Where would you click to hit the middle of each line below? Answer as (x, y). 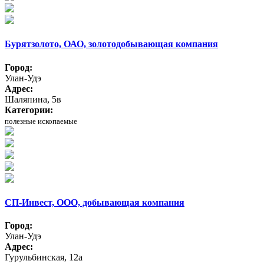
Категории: (29, 110)
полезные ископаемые (41, 121)
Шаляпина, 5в (33, 99)
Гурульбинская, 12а (44, 258)
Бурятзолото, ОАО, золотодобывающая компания (111, 44)
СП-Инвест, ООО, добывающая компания (95, 202)
